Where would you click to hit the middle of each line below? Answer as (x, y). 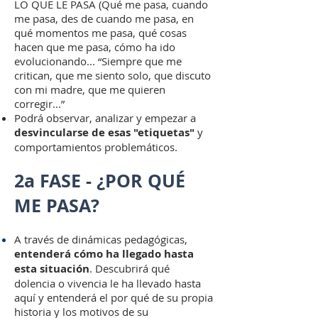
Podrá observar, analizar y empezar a (105, 118)
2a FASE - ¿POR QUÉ (100, 181)
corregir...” (39, 104)
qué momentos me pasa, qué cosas (100, 33)
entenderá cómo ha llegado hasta (104, 254)
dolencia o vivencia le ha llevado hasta (108, 283)
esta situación (52, 269)
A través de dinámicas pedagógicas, (101, 239)
